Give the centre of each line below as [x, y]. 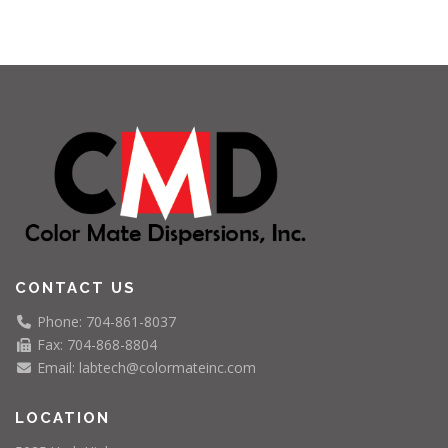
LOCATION [62, 418]
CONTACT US [75, 288]
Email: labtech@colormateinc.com [144, 368]
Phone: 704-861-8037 [104, 322]
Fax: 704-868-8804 [94, 345]
